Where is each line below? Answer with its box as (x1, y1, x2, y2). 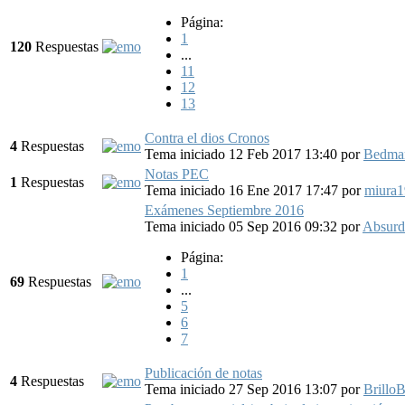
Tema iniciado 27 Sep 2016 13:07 (145, 381, 341, 397)
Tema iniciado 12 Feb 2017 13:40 (145, 146, 341, 162)
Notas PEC (145, 165, 209, 182)
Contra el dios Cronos (145, 129, 269, 146)
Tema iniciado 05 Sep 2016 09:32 (145, 218, 341, 234)
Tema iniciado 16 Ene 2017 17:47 (145, 182, 342, 198)
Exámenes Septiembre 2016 (145, 202, 304, 218)
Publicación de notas (145, 364, 262, 381)
